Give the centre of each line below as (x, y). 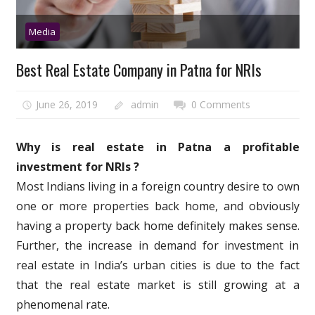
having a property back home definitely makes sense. (157, 226)
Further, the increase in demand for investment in (157, 246)
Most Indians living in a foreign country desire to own (157, 187)
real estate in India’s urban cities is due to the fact (157, 265)
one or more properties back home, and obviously (157, 206)
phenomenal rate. (63, 305)
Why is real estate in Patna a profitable (157, 147)
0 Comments (221, 104)
